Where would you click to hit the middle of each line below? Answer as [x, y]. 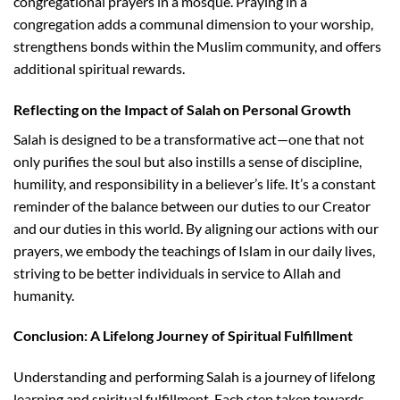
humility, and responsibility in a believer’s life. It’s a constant [195, 183]
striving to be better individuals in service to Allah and [177, 272]
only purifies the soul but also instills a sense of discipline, [187, 161]
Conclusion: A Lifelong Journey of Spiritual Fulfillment [183, 336]
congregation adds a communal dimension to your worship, [193, 23]
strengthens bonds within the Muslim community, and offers [197, 46]
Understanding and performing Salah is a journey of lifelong [194, 377]
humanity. [44, 295]
